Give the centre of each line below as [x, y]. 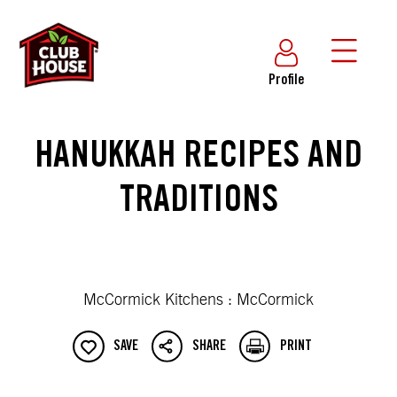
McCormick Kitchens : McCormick [198, 300]
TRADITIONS [198, 203]
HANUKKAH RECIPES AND [198, 159]
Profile [286, 81]
